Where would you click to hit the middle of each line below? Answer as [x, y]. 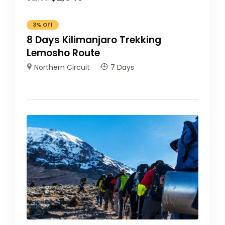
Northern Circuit [62, 67]
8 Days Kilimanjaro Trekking [94, 40]
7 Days [122, 67]
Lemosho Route [63, 53]
